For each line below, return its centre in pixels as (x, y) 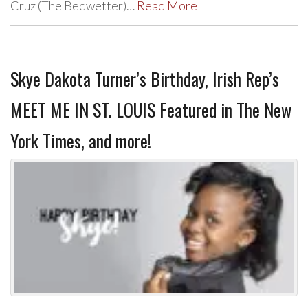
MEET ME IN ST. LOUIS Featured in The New (151, 109)
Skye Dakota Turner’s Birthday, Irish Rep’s (145, 78)
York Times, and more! (81, 140)
